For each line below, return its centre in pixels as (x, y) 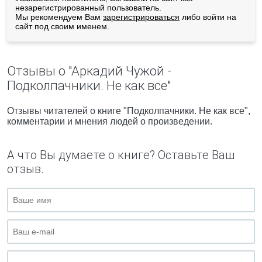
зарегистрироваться (141, 17)
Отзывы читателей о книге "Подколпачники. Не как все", (129, 111)
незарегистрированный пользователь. (88, 8)
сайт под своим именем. (62, 26)
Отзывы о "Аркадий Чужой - (89, 71)
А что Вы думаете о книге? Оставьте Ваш (121, 155)
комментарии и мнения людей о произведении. (110, 121)
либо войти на (208, 17)
